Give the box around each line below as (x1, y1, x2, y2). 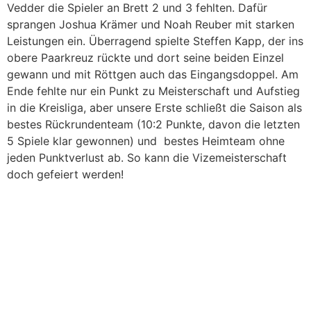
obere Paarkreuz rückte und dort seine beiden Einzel (7, 51, 284, 65)
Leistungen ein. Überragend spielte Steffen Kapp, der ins (7, 34, 303, 49)
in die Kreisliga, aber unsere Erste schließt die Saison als (7, 101, 302, 115)
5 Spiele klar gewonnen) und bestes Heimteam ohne (7, 134, 285, 149)
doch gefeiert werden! (7, 167, 124, 182)
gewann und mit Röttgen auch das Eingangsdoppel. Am (7, 67, 299, 82)
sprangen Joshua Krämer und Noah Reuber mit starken (7, 17, 294, 32)
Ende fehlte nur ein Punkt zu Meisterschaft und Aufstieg (7, 84, 300, 99)
